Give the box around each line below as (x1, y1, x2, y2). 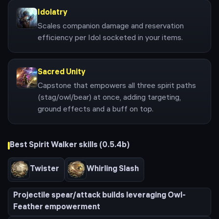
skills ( (77, 141, 102, 150)
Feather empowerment (13, 203, 100, 212)
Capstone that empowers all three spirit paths (38, 82, 196, 90)
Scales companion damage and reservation (38, 22, 184, 31)
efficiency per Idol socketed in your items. (38, 34, 183, 43)
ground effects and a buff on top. (38, 106, 153, 114)
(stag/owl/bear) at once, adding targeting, (38, 94, 181, 102)
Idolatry (38, 9, 67, 17)
